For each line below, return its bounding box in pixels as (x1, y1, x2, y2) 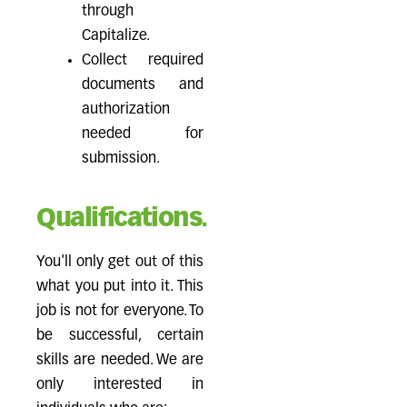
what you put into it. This (36, 280, 203, 294)
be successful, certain (36, 329, 203, 343)
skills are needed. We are (36, 353, 203, 368)
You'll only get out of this (36, 255, 203, 270)
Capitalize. (82, 29, 150, 44)
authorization (82, 103, 170, 117)
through (82, 5, 134, 19)
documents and (82, 78, 203, 93)
